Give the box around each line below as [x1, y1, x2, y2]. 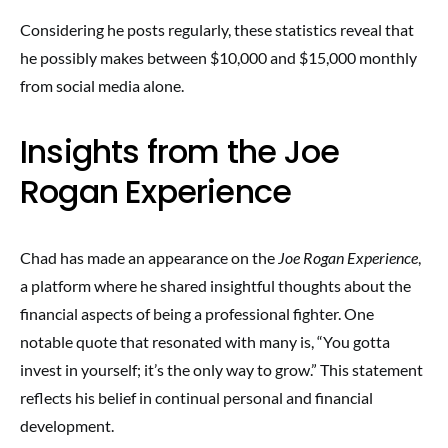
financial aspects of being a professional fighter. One [20, 304, 374, 323]
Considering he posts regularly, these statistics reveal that [20, 20, 414, 39]
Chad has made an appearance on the [20, 248, 278, 267]
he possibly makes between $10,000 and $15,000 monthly [20, 48, 417, 67]
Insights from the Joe [20, 129, 340, 174]
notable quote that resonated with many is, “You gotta [20, 332, 390, 351]
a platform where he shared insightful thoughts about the [20, 276, 411, 295]
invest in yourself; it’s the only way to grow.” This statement [20, 360, 423, 379]
